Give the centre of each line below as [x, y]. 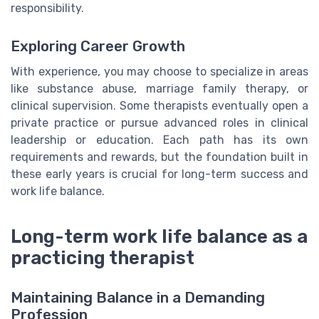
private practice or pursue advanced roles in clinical [159, 123]
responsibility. [47, 8]
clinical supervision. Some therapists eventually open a [159, 106]
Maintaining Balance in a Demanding [138, 298]
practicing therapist [103, 257]
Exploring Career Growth [98, 47]
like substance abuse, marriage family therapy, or [159, 89]
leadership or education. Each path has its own [159, 140]
